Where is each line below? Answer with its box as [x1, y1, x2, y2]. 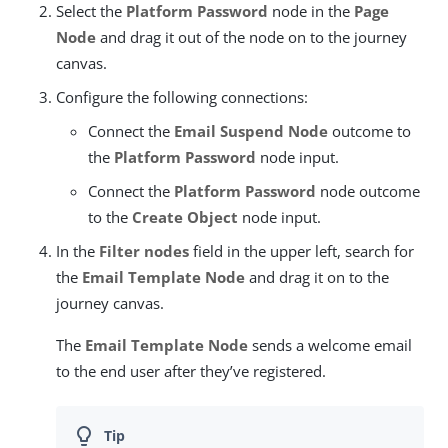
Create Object [132, 206, 238, 227]
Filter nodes [99, 240, 189, 261]
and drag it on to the [245, 266, 389, 287]
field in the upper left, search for [189, 240, 414, 261]
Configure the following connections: [56, 86, 308, 107]
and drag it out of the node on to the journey [96, 26, 407, 47]
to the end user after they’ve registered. [56, 360, 326, 381]
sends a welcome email [248, 334, 412, 355]
